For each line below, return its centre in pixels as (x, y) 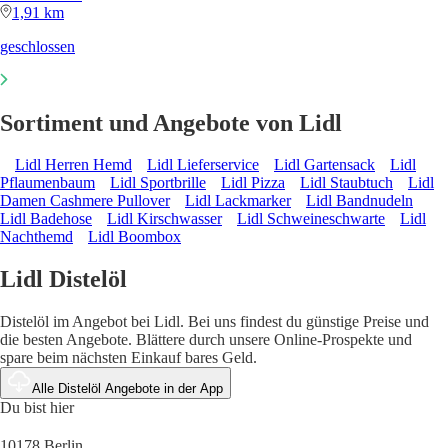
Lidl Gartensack (324, 165)
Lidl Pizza (253, 183)
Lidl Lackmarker (238, 201)
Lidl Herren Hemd (73, 165)
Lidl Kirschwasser (164, 219)
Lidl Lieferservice (203, 165)
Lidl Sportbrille (158, 183)
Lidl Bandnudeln (359, 201)
